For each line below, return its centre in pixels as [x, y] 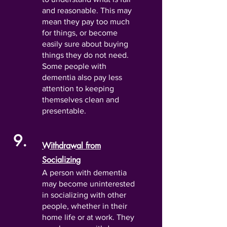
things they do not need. [85, 55]
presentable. [64, 111]
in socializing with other [84, 195]
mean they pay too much [86, 22]
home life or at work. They [88, 217]
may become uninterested [88, 184]
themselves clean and [81, 100]
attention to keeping [78, 88]
